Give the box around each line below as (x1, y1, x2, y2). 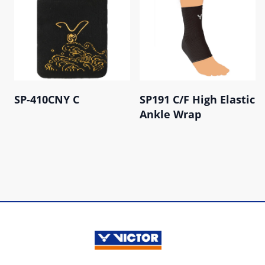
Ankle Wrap (140, 107, 201, 121)
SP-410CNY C (14, 92, 79, 106)
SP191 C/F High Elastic (140, 92, 255, 106)
